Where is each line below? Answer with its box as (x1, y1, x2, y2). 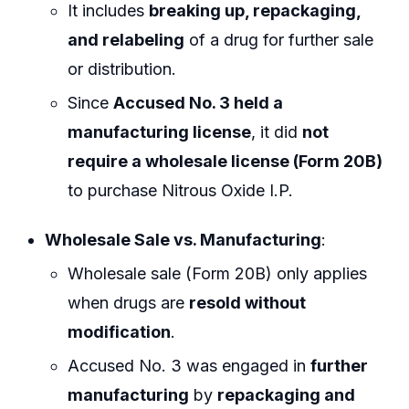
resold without (189, 292, 307, 312)
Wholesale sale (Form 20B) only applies (68, 263, 368, 283)
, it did (251, 121, 303, 142)
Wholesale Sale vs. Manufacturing (45, 229, 322, 249)
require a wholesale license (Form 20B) (68, 151, 383, 171)
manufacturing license (68, 121, 252, 142)
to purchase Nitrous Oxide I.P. (68, 180, 294, 200)
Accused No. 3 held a (113, 92, 284, 112)
